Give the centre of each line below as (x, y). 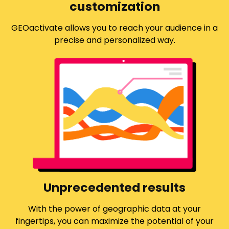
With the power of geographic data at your (114, 209)
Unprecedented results (114, 187)
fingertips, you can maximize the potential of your (114, 221)
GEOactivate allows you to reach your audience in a (114, 28)
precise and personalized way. (114, 40)
